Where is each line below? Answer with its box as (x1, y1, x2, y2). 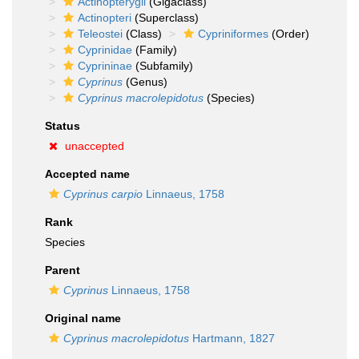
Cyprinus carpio (63, 188, 143, 200)
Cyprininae (78, 59, 132, 72)
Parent (45, 264, 80, 276)
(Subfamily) (132, 59, 193, 72)
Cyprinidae (78, 43, 132, 56)
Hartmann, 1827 (189, 332, 275, 345)
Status (45, 119, 80, 132)
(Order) (268, 27, 309, 40)
